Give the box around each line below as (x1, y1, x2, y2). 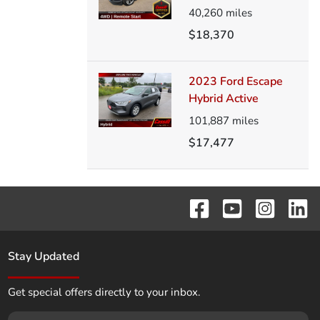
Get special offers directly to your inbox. (7, 285, 200, 300)
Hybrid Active (188, 90, 259, 106)
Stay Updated (7, 249, 79, 265)
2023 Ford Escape (188, 73, 283, 89)
